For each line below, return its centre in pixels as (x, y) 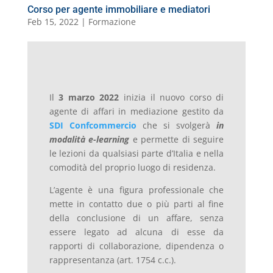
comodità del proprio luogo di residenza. (132, 168)
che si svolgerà (176, 126)
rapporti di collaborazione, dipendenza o (136, 246)
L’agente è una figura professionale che (136, 190)
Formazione (112, 22)
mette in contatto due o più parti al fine (136, 204)
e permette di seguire (177, 140)
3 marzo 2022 (89, 97)
